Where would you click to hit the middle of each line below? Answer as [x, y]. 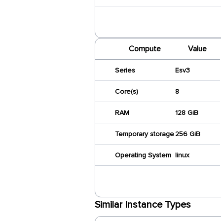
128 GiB [187, 113]
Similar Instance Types [143, 205]
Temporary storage [145, 134]
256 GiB [188, 134]
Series [125, 70]
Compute [145, 49]
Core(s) [127, 92]
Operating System [143, 155]
